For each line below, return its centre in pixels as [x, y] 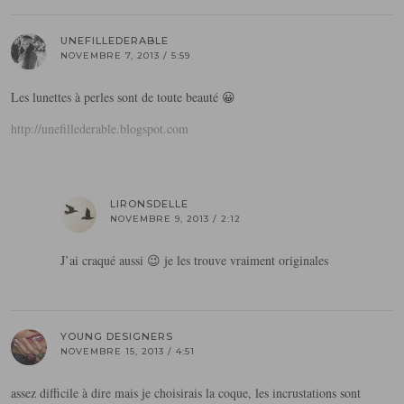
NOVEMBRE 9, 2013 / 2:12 [175, 219]
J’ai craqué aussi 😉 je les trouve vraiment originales [194, 261]
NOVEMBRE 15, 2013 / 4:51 [128, 352]
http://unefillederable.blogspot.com [100, 129]
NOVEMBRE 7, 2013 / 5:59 [125, 56]
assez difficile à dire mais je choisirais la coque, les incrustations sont [186, 393]
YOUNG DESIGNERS [117, 337]
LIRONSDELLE [149, 204]
